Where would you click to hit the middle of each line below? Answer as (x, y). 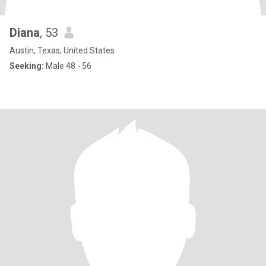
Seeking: (27, 66)
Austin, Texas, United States (62, 50)
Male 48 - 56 (68, 66)
